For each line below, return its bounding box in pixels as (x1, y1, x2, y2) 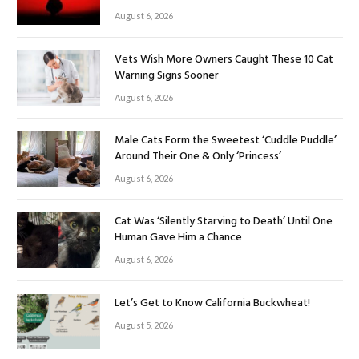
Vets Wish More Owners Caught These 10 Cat (115, 50, 333, 69)
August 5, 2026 (115, 319, 173, 330)
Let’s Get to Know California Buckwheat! (115, 293, 310, 313)
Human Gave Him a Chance (115, 228, 242, 248)
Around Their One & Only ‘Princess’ (115, 147, 281, 166)
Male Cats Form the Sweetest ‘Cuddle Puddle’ (115, 131, 337, 150)
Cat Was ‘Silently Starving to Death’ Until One (115, 212, 333, 232)
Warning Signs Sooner (115, 66, 219, 85)
